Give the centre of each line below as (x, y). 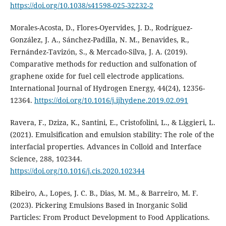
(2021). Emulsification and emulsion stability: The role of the (112, 135)
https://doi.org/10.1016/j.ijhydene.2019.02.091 (111, 100)
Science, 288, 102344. (46, 159)
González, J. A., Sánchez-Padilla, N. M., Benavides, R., (99, 40)
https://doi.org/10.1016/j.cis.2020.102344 (77, 171)
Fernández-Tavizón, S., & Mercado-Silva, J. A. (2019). (99, 52)
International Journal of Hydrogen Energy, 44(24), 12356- (107, 88)
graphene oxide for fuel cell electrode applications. (97, 76)
